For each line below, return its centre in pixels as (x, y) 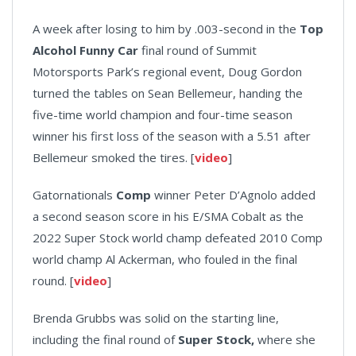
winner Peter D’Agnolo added (235, 194)
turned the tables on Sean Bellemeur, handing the (168, 93)
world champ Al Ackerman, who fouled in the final (165, 259)
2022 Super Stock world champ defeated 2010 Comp (178, 237)
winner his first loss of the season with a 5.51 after (172, 135)
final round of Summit (197, 50)
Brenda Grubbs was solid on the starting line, (156, 317)
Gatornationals (74, 194)
